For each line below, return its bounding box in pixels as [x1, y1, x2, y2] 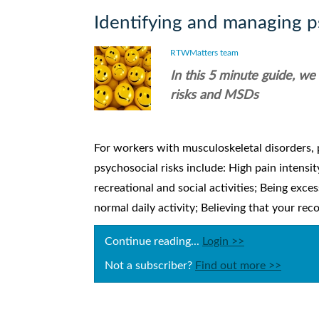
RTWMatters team [169, 48, 239, 58]
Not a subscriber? [105, 260, 195, 272]
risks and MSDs [169, 89, 258, 103]
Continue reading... [105, 236, 202, 248]
